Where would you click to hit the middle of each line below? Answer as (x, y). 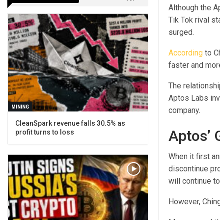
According (185, 53)
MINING (20, 107)
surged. (181, 32)
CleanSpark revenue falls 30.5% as (70, 124)
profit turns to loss (45, 132)
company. (184, 110)
